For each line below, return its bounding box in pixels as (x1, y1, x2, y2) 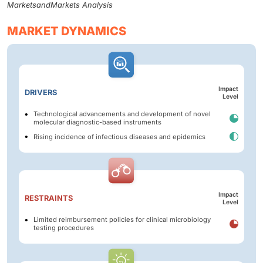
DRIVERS (25, 88, 57, 97)
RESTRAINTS (25, 194, 73, 203)
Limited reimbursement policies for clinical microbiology (33, 215, 211, 224)
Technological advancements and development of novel (33, 110, 211, 119)
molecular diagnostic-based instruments (33, 118, 161, 127)
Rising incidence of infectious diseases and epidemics (33, 132, 205, 141)
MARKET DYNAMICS (7, 24, 126, 39)
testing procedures (33, 224, 94, 232)
